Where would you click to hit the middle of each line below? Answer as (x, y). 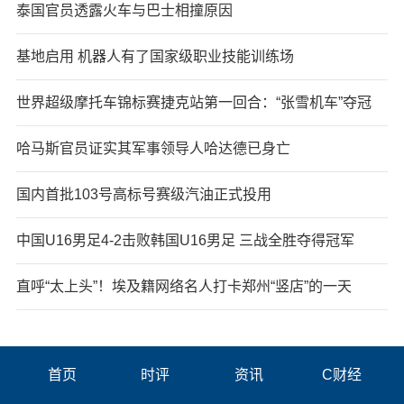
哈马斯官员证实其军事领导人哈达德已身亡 (153, 148)
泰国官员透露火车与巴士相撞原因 (124, 10)
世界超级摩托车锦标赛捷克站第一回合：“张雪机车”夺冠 (193, 102)
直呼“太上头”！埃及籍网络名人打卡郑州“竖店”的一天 (184, 286)
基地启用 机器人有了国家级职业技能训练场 (155, 56)
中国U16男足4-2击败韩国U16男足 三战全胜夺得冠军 (185, 240)
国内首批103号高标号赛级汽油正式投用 (143, 194)
